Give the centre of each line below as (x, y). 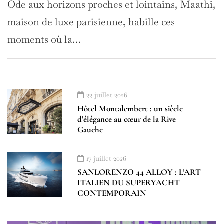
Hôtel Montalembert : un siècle (130, 108)
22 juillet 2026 (107, 95)
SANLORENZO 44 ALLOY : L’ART (139, 172)
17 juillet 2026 (106, 158)
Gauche (90, 129)
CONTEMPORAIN (112, 193)
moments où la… (44, 39)
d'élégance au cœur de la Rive (127, 119)
